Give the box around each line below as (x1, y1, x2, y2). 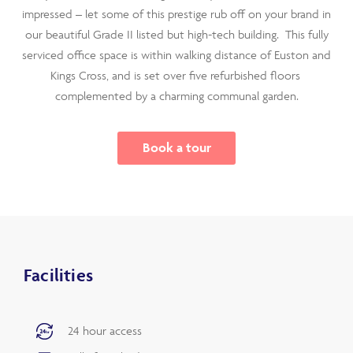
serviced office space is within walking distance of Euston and (22, 46, 331, 62)
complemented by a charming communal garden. (54, 87, 299, 103)
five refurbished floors (188, 67, 303, 83)
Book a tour (143, 139, 211, 155)
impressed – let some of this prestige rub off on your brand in (22, 6, 331, 21)
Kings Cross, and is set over (50, 67, 189, 83)
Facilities (24, 263, 93, 286)
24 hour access (68, 323, 143, 339)
